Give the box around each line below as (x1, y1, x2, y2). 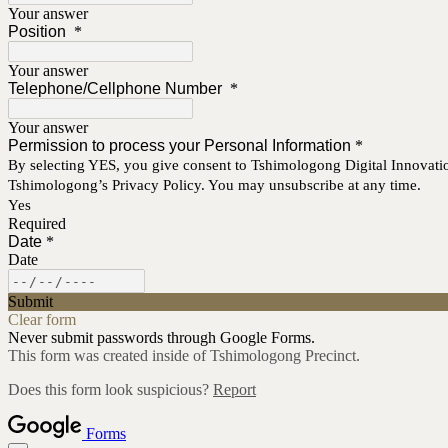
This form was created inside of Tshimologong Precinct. (8, 347, 360, 365)
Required (8, 215, 66, 233)
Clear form (8, 311, 76, 329)
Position (8, 23, 70, 41)
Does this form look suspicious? (8, 381, 213, 399)
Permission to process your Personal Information (8, 137, 351, 155)
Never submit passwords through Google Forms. (8, 329, 315, 347)
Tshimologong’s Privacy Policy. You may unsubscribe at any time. (8, 177, 421, 194)
